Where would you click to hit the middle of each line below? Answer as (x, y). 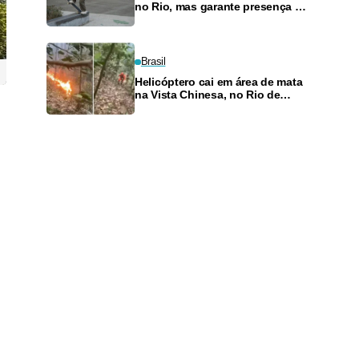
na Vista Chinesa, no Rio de (208, 95)
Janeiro (155, 108)
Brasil (153, 62)
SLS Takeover (171, 20)
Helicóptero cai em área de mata (219, 82)
